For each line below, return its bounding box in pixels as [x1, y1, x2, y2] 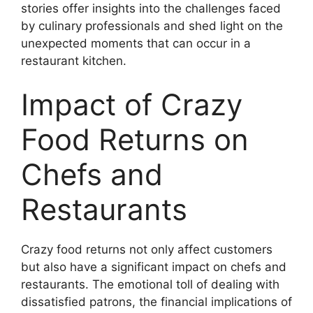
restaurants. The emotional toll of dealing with [21, 277, 279, 291]
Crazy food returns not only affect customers [21, 242, 272, 256]
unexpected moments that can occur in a [21, 36, 251, 50]
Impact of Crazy [21, 87, 242, 122]
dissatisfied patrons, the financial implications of [21, 295, 292, 309]
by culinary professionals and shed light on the [21, 18, 283, 33]
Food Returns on [21, 122, 249, 157]
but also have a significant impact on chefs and [21, 260, 286, 274]
